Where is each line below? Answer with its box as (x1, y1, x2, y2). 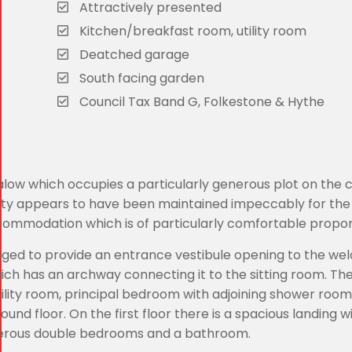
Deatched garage (76, 46, 189, 64)
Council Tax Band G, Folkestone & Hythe (76, 93, 324, 111)
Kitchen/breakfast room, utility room (76, 22, 306, 40)
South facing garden (76, 69, 204, 87)
